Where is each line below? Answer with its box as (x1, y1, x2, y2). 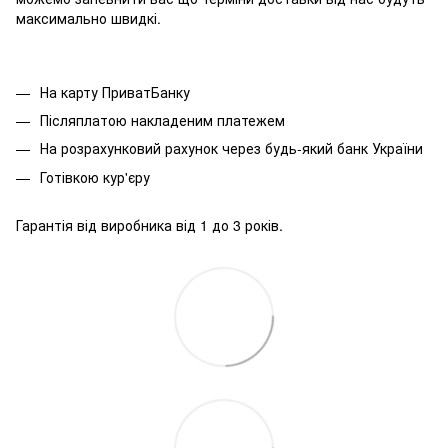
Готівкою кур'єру (40, 166, 150, 187)
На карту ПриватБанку (40, 81, 190, 102)
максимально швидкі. (16, 7, 161, 28)
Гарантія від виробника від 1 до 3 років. (16, 215, 283, 236)
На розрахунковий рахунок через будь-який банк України (40, 138, 423, 159)
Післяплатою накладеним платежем (40, 109, 285, 130)
